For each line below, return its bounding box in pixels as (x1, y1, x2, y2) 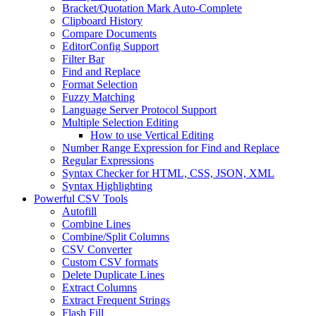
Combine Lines (62, 217, 130, 230)
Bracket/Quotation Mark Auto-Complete (62, 1, 242, 14)
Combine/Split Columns (62, 230, 169, 243)
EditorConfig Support (62, 39, 159, 52)
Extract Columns (62, 281, 137, 293)
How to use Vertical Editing (90, 128, 214, 141)
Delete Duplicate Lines (62, 268, 164, 281)
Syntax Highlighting (62, 179, 152, 192)
